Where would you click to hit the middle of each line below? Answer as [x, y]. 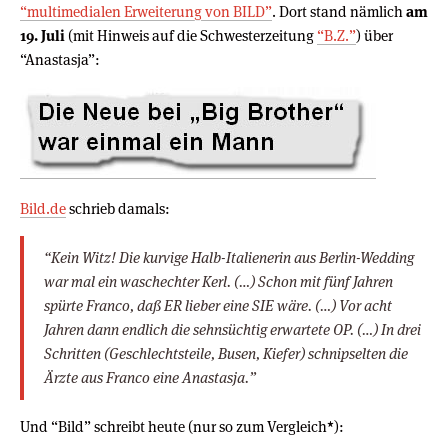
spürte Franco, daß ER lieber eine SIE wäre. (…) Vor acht [218, 305]
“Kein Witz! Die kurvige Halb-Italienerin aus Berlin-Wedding [229, 257]
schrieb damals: [118, 208]
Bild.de [43, 208]
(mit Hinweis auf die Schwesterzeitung [191, 35]
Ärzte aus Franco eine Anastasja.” [150, 377]
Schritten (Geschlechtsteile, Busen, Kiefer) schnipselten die [226, 353]
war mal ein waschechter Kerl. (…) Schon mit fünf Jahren [218, 281]
